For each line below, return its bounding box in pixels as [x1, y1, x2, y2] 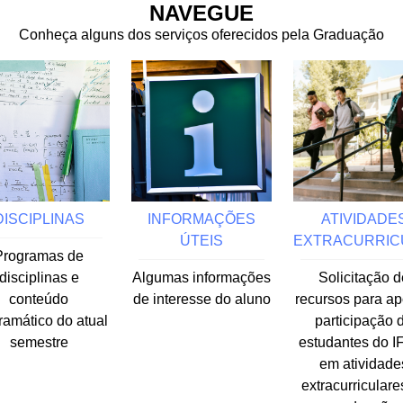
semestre [9, 334, 68, 350]
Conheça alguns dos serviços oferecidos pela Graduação [19, 26, 384, 42]
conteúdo [9, 291, 69, 307]
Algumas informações [132, 269, 271, 285]
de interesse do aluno [132, 291, 271, 307]
